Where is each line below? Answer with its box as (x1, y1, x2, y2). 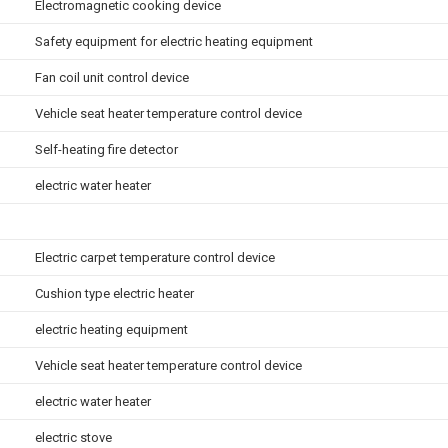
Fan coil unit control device (35, 70, 189, 85)
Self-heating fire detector (35, 142, 178, 157)
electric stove (35, 430, 112, 445)
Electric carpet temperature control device (35, 250, 275, 265)
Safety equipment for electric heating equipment (35, 34, 313, 49)
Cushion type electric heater (35, 286, 194, 301)
